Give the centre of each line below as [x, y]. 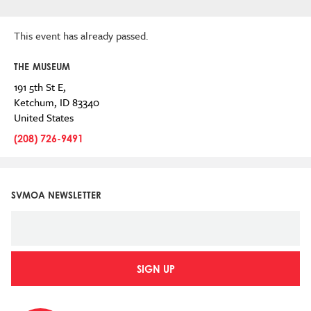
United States [44, 117]
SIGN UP [155, 269]
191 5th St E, [40, 87]
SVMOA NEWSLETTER [57, 195]
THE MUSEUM [42, 67]
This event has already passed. [81, 35]
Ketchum [34, 102]
